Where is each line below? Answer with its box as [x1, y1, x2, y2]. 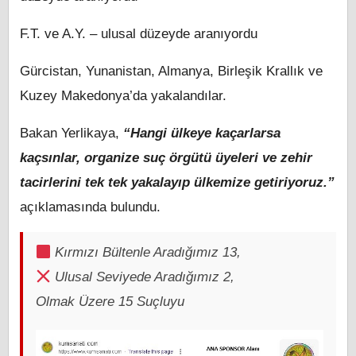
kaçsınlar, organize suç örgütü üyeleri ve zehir [20, 150, 312, 166]
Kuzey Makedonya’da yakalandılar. [20, 88, 226, 104]
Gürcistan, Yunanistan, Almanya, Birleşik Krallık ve [20, 64, 323, 79]
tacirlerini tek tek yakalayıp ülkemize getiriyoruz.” [20, 175, 335, 191]
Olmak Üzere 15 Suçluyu [36, 294, 184, 310]
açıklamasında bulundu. [20, 199, 161, 215]
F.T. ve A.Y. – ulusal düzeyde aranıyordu [20, 26, 257, 42]
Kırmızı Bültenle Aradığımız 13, [51, 245, 242, 261]
